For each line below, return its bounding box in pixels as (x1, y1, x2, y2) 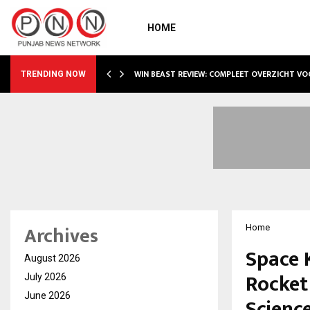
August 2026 (24, 253, 80, 264)
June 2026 (24, 290, 71, 301)
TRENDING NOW (21, 69, 86, 79)
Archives (24, 220, 98, 253)
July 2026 (24, 271, 66, 282)
